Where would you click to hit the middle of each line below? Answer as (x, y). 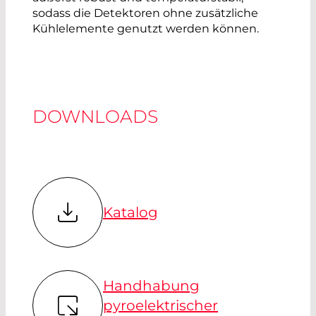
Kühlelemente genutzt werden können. (146, 28)
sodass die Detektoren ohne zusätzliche (145, 13)
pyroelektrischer (160, 305)
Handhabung (151, 285)
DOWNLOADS (95, 116)
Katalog (130, 212)
